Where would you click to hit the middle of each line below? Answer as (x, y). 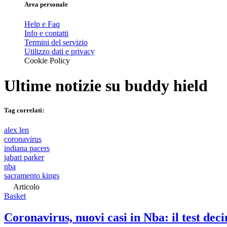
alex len (16, 130)
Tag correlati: (24, 110)
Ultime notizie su (64, 85)
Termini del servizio (56, 43)
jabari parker (24, 158)
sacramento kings (32, 176)
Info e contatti (46, 33)
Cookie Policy (47, 61)
